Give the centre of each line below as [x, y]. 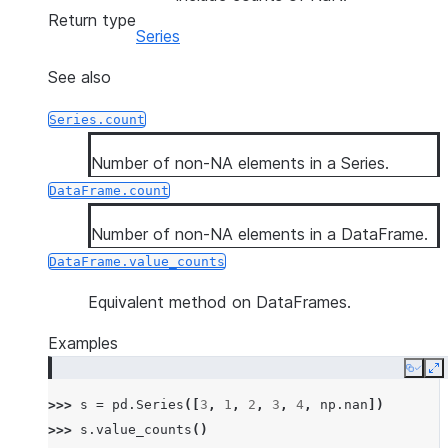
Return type [92, 20]
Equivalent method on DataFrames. [219, 302]
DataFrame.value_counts [137, 261]
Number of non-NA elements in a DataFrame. [259, 234]
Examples [83, 343]
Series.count [97, 119]
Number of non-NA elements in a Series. [240, 163]
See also [79, 77]
